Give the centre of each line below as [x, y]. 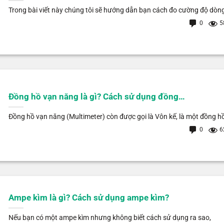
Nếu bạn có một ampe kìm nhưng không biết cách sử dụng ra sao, [109, 218]
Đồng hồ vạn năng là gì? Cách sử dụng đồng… [96, 97]
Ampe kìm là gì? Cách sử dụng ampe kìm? [88, 198]
